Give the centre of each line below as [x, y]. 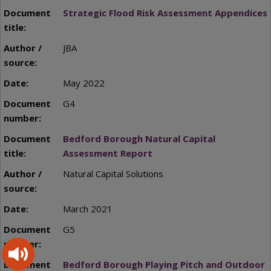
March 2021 [87, 208]
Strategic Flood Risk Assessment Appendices [165, 12]
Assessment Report [107, 153]
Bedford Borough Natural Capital [139, 138]
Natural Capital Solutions [113, 173]
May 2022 [83, 83]
